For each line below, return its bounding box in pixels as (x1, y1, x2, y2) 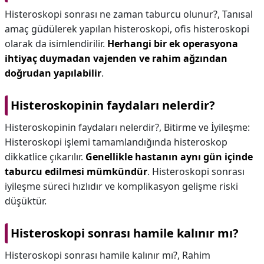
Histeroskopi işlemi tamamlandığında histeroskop (5, 136, 227, 148)
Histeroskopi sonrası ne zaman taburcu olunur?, (5, 8, 222, 21)
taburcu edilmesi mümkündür (5, 165, 147, 178)
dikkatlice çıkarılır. (5, 150, 85, 163)
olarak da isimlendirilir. (5, 37, 107, 50)
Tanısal (222, 8, 253, 21)
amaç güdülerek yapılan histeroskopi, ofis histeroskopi (5, 22, 249, 35)
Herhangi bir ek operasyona (107, 37, 238, 50)
